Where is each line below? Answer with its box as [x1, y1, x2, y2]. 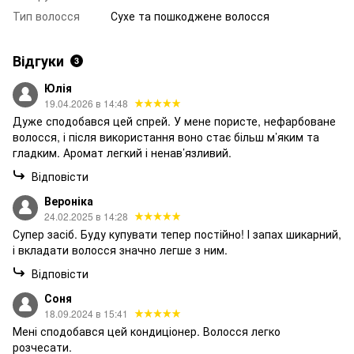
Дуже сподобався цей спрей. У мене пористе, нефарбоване [13, 113, 336, 130]
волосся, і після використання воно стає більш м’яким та [13, 129, 319, 145]
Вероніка [44, 193, 93, 209]
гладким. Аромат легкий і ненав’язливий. [13, 145, 232, 161]
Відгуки [13, 51, 64, 72]
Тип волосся [13, 8, 80, 24]
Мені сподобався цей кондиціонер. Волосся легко [13, 323, 281, 340]
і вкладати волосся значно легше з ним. [13, 242, 228, 258]
